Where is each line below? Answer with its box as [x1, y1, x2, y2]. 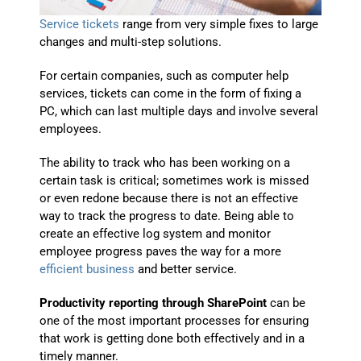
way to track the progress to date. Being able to [39, 208, 295, 223]
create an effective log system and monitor [39, 226, 272, 241]
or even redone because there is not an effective [39, 190, 299, 205]
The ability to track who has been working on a [39, 155, 291, 170]
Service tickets [39, 16, 120, 31]
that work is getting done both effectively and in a [39, 330, 305, 346]
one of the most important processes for [39, 313, 260, 328]
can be [267, 295, 306, 310]
